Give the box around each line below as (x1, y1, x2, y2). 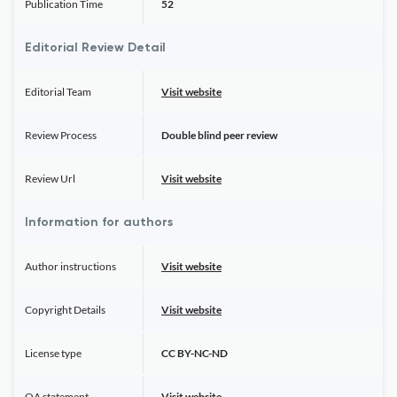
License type (25, 346, 82, 360)
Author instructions (25, 260, 116, 273)
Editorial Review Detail (25, 42, 166, 54)
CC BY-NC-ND (161, 346, 228, 360)
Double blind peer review (161, 128, 277, 142)
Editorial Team (25, 85, 91, 98)
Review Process (25, 128, 97, 142)
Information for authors (25, 216, 173, 229)
